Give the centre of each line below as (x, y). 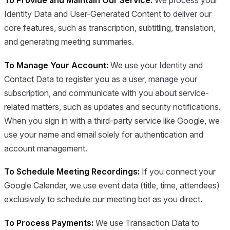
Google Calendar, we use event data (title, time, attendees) (112, 186)
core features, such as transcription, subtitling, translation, (110, 28)
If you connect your (178, 172)
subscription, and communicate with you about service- (107, 93)
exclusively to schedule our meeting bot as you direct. (103, 199)
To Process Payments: (49, 223)
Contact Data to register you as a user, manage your (101, 79)
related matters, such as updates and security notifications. (112, 107)
